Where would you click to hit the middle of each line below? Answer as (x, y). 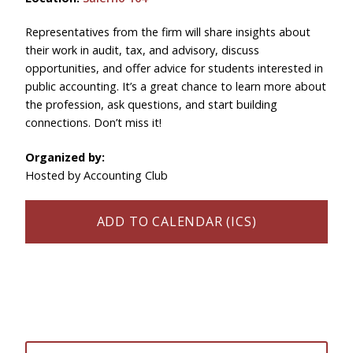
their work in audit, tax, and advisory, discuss (142, 50)
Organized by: (65, 157)
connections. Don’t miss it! (93, 123)
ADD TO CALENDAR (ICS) (176, 221)
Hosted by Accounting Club (97, 175)
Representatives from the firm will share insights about (168, 32)
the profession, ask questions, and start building (151, 104)
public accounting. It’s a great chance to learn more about (176, 86)
